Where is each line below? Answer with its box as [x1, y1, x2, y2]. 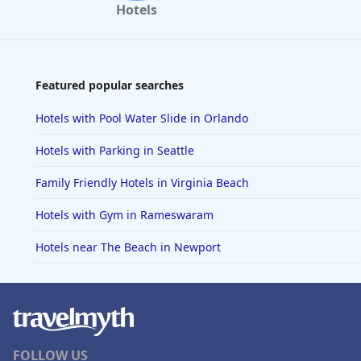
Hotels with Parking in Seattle [35, 143, 194, 159]
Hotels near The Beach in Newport [35, 239, 221, 255]
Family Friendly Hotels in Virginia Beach [35, 175, 249, 191]
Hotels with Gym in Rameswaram [35, 207, 214, 223]
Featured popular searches [35, 77, 184, 93]
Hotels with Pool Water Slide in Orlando [35, 110, 248, 127]
